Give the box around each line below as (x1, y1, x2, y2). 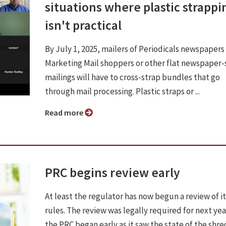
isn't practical (45, 17, 122, 33)
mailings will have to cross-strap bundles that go (45, 71, 220, 83)
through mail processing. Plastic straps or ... (45, 85, 200, 97)
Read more (49, 107, 85, 118)
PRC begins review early (45, 164, 180, 181)
